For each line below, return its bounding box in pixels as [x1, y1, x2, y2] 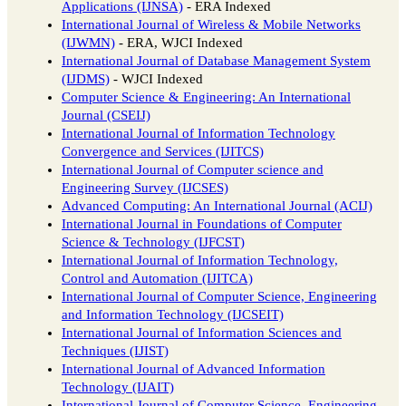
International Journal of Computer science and [62, 162, 324, 178]
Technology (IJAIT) [62, 380, 174, 395]
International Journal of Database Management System [62, 53, 371, 69]
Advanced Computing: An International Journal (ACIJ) [62, 198, 372, 214]
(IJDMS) [62, 72, 110, 87]
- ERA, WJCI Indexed [115, 35, 243, 51]
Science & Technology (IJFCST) [62, 235, 245, 250]
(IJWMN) [62, 35, 115, 51]
